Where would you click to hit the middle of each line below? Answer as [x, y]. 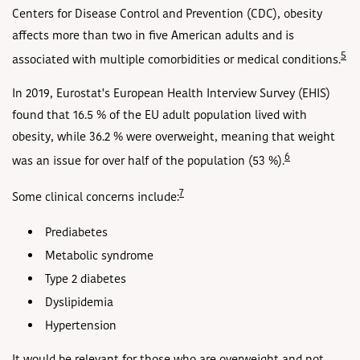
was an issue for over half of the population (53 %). [148, 162]
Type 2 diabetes [86, 280]
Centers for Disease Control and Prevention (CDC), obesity [167, 15]
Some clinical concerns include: [96, 198]
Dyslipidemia [79, 304]
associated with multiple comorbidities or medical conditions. [176, 61]
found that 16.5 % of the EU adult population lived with [160, 117]
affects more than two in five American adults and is [153, 37]
